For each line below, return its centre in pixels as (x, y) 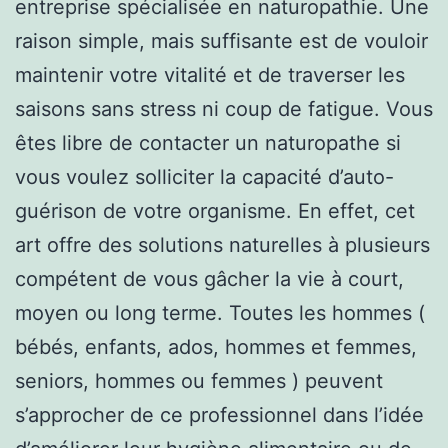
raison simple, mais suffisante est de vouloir (221, 40)
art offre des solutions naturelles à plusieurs (222, 244)
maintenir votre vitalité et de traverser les (210, 74)
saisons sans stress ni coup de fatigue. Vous (224, 108)
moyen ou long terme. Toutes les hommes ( (220, 312)
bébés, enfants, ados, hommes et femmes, (216, 346)
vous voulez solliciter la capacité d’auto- (204, 176)
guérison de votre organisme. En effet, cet (215, 210)
